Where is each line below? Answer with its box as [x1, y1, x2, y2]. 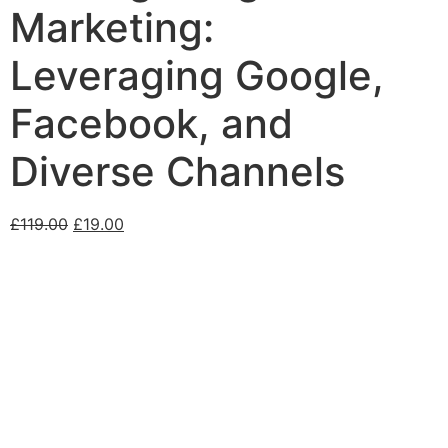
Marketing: [10, 3, 214, 53]
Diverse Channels [10, 147, 345, 197]
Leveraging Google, [10, 51, 384, 101]
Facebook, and [10, 99, 293, 149]
